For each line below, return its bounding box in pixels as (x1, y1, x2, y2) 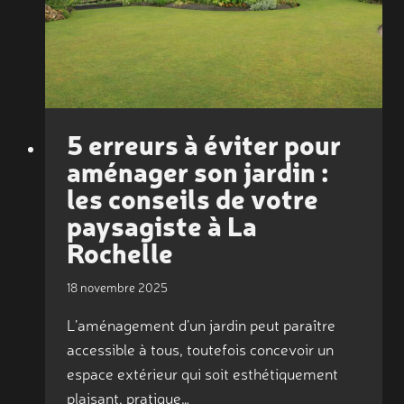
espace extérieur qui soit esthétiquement (66, 362, 338, 383)
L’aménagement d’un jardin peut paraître (66, 313, 335, 335)
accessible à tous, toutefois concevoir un (66, 337, 334, 359)
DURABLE (155, 28, 216, 45)
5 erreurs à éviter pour (66, 125, 341, 162)
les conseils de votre (66, 179, 318, 216)
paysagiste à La (66, 207, 257, 243)
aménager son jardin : (66, 152, 328, 189)
